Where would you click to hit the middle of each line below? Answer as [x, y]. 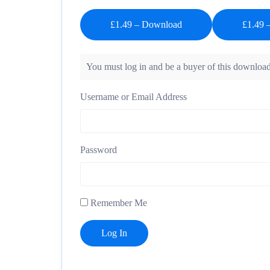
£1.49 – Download [146, 24]
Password [99, 150]
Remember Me [118, 203]
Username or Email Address [133, 97]
